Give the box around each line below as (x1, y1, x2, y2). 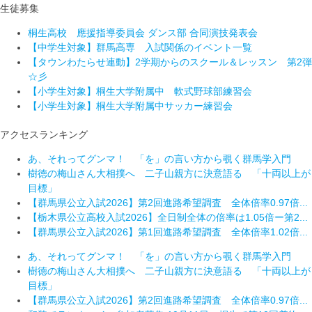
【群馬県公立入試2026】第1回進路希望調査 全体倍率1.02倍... (28, 226, 308, 237)
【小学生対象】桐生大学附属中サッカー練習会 (28, 100, 233, 111)
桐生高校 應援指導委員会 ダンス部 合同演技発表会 (28, 27, 258, 38)
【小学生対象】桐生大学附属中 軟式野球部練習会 (28, 86, 252, 97)
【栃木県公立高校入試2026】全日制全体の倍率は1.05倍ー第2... (28, 212, 308, 223)
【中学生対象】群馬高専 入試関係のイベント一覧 (28, 42, 252, 53)
